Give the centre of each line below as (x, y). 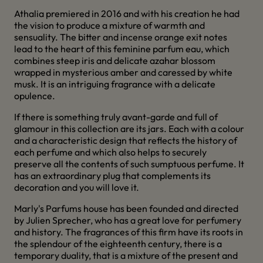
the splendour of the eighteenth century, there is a (118, 244)
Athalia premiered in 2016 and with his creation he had (127, 14)
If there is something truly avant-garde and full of (116, 117)
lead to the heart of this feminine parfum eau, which (122, 49)
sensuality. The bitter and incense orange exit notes (121, 37)
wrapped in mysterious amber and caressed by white (123, 72)
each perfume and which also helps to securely (110, 152)
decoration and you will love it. (77, 187)
